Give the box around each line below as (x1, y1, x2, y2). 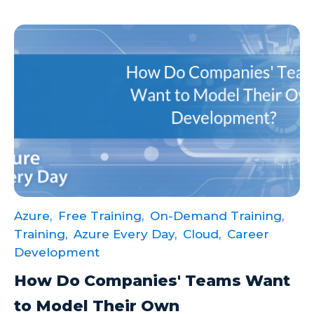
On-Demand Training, (150, 208, 284, 223)
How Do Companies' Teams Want (14, 271, 290, 290)
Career (227, 226, 269, 241)
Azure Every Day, (74, 226, 177, 241)
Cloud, (183, 226, 221, 241)
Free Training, (58, 208, 144, 223)
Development (14, 245, 100, 259)
